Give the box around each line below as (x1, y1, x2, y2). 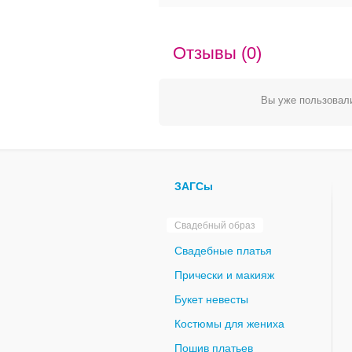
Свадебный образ (174, 219, 255, 231)
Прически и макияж (174, 268, 274, 281)
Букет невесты (174, 292, 248, 306)
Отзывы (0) (173, 42, 262, 63)
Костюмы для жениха (174, 317, 284, 330)
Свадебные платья (174, 244, 272, 257)
